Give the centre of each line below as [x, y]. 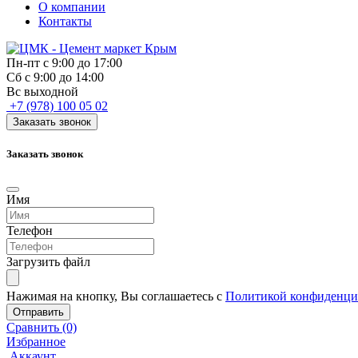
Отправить [38, 312]
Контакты [65, 21]
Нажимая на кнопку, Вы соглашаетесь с [116, 296]
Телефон [30, 231]
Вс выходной [42, 91]
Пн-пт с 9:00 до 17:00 [64, 63]
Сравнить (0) [42, 328]
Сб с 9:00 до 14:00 [55, 77]
